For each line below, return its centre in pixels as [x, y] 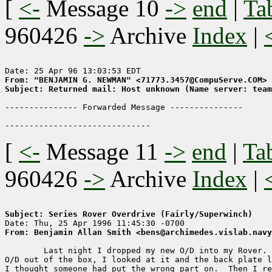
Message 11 [102, 152]
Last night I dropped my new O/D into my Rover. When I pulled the [24, 251]
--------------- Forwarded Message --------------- [124, 107]
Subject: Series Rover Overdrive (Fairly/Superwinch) [129, 214]
